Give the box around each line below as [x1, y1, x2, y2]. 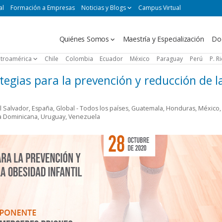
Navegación [49, 34, 85, 43]
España [32, 104, 53, 112]
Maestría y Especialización [122, 34, 204, 44]
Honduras [166, 104, 195, 112]
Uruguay [41, 112, 65, 121]
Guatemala [131, 104, 163, 112]
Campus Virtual [138, 3, 181, 12]
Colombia [65, 54, 93, 63]
